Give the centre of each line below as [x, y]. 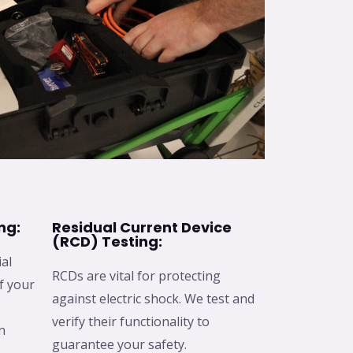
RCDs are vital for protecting [136, 276]
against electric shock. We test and [153, 299]
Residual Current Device [142, 228]
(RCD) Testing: [107, 242]
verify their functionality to [131, 322]
